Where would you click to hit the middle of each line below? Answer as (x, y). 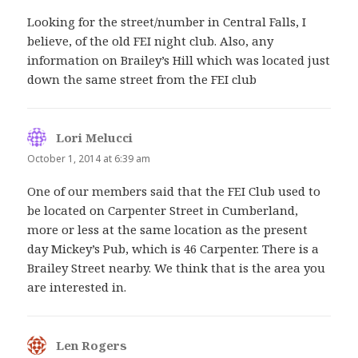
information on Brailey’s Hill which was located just (179, 60)
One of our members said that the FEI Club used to (174, 191)
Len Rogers (92, 345)
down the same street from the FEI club (142, 79)
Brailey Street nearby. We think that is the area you (177, 268)
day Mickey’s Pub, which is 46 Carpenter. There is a (173, 249)
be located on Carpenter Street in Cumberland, (163, 210)
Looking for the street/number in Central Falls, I (167, 21)
